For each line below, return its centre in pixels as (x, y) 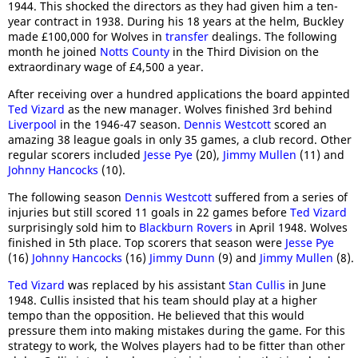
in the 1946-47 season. (120, 125)
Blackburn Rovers (186, 228)
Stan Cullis (257, 285)
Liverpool (32, 125)
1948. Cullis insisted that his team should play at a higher (163, 300)
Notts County (135, 52)
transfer (187, 37)
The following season (66, 197)
